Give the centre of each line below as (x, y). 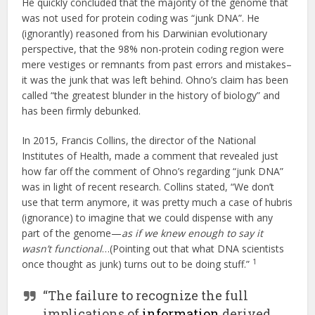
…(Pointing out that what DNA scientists (193, 249)
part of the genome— (72, 233)
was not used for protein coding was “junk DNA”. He (141, 18)
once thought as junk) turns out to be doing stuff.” (137, 264)
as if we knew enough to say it (193, 233)
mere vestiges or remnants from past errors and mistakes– (157, 65)
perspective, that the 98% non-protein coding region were (153, 49)
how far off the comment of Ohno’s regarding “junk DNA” (153, 172)
